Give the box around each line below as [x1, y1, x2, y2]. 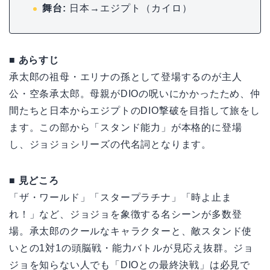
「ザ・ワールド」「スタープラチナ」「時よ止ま [9, 192, 232, 203]
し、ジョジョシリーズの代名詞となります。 [9, 139, 212, 150]
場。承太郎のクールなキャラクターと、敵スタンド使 [9, 226, 253, 237]
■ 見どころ [9, 175, 59, 186]
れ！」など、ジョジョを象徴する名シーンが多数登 [9, 209, 242, 220]
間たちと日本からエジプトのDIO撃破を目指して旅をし [9, 105, 260, 116]
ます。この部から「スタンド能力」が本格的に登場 [9, 122, 242, 133]
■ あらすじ [9, 55, 59, 66]
